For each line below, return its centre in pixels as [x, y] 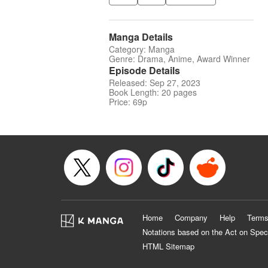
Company [191, 218]
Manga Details [141, 37]
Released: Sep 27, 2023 [155, 83]
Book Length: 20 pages [153, 92]
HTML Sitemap [168, 246]
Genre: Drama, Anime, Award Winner [179, 59]
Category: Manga [142, 49]
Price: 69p [128, 102]
